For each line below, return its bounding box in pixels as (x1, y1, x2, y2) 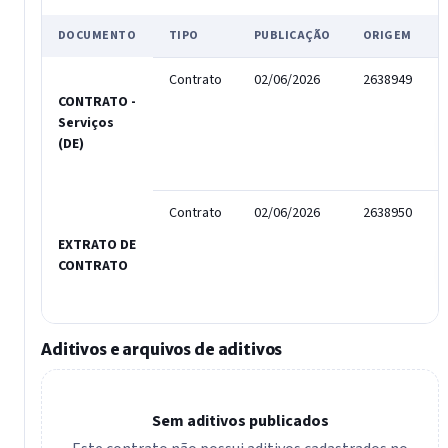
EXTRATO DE (58, 235, 136, 256)
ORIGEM (363, 27, 412, 45)
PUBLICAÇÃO (254, 27, 331, 45)
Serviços (58, 113, 114, 134)
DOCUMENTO (58, 27, 137, 45)
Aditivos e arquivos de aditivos (41, 340, 283, 360)
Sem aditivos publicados (151, 409, 329, 432)
